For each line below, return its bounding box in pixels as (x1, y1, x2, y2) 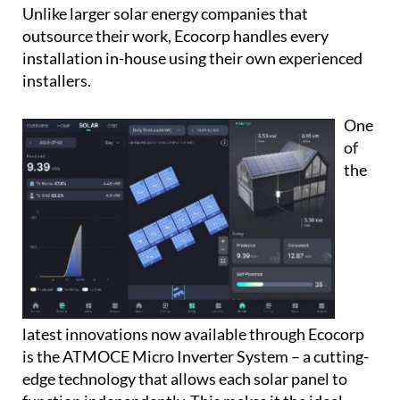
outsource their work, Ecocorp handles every (22, 26, 329, 46)
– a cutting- (288, 346, 369, 366)
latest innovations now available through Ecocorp (22, 323, 364, 344)
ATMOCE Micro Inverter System (62, 346, 288, 366)
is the (22, 346, 62, 366)
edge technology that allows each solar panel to (22, 368, 347, 388)
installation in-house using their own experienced (22, 48, 362, 69)
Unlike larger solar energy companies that (22, 4, 308, 24)
